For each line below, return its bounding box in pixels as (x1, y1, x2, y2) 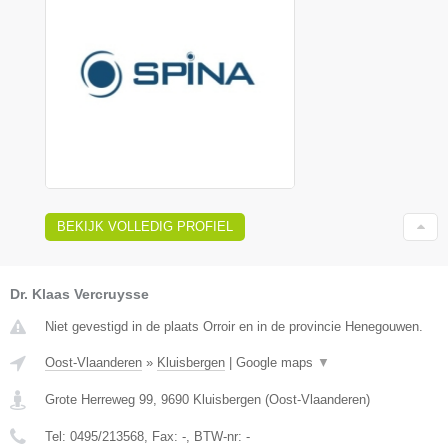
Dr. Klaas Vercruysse (10, 285, 149, 302)
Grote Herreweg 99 (45, 391, 153, 407)
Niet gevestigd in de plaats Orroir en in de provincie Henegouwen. (45, 318, 423, 334)
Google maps (236, 354, 317, 370)
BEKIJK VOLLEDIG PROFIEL (57, 218, 233, 234)
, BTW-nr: (186, 428, 246, 444)
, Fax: (144, 428, 182, 444)
